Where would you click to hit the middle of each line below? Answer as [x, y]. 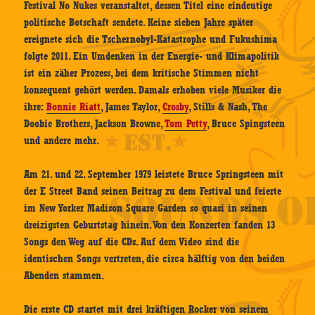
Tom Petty [186, 124]
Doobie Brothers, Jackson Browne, [95, 124]
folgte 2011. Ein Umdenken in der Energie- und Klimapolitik [152, 57]
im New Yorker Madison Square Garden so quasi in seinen [146, 208]
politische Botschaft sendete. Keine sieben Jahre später [139, 23]
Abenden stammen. [64, 276]
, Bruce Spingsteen [246, 124]
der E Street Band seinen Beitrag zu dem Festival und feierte [153, 192]
